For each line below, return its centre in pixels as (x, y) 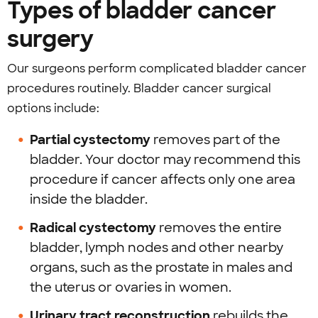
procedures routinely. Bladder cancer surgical (139, 88)
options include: (53, 108)
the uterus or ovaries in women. (131, 287)
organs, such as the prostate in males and (161, 268)
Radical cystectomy (94, 228)
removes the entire (220, 228)
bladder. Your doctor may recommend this (165, 160)
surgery (50, 39)
